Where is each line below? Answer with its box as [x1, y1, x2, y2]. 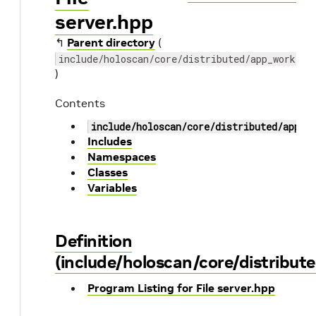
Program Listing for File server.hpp [87, 281, 275, 295]
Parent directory [67, 35, 155, 49]
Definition [55, 230, 132, 252]
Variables [87, 181, 137, 195]
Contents [55, 96, 105, 110]
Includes [87, 134, 132, 148]
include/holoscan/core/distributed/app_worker [59, 52, 307, 66]
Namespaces [87, 150, 156, 164]
